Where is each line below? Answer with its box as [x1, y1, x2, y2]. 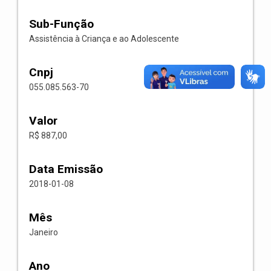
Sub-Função [29, 17, 94, 31]
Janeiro [29, 227, 58, 237]
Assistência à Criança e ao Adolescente [29, 34, 179, 44]
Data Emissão [29, 162, 103, 176]
